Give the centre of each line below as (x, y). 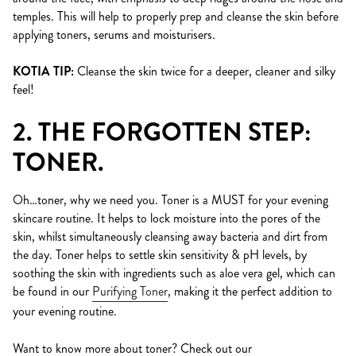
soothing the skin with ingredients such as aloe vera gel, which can (174, 273)
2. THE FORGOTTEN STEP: (162, 132)
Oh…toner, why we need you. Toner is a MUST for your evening (170, 199)
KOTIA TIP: (43, 71)
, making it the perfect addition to (250, 291)
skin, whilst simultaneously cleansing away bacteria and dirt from (170, 236)
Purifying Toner (130, 291)
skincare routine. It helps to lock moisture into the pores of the (166, 218)
